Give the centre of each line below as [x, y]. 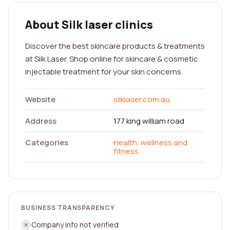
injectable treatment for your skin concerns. [104, 72]
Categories [47, 142]
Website [40, 99]
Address [41, 121]
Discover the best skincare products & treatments [115, 46]
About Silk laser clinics [89, 25]
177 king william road [149, 121]
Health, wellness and [150, 142]
